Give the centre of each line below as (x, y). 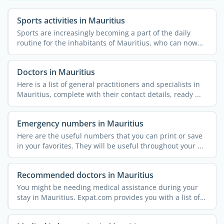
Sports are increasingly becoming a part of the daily (103, 32)
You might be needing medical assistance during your (107, 187)
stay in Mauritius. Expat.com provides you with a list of (108, 197)
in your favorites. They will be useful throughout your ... (110, 145)
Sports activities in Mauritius (71, 21)
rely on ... (32, 52)
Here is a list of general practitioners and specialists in (108, 84)
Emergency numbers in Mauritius (80, 124)
